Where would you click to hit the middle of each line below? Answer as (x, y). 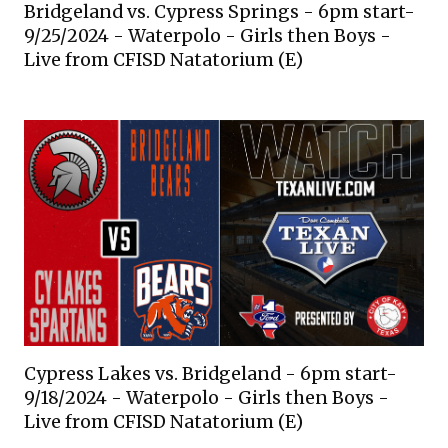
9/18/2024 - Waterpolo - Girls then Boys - (206, 397)
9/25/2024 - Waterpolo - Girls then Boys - (207, 36)
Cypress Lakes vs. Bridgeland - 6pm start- (210, 373)
